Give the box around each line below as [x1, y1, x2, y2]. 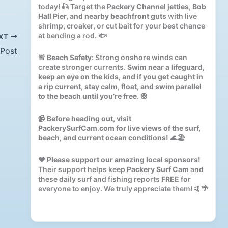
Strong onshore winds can [93, 53, 187, 62]
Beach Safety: [46, 53, 94, 62]
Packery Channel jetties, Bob [106, 2, 206, 11]
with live [166, 11, 197, 20]
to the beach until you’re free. [38, 92, 139, 100]
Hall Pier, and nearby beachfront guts [38, 11, 166, 20]
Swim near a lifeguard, [127, 63, 205, 71]
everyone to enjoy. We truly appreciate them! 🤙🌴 [38, 184, 208, 193]
